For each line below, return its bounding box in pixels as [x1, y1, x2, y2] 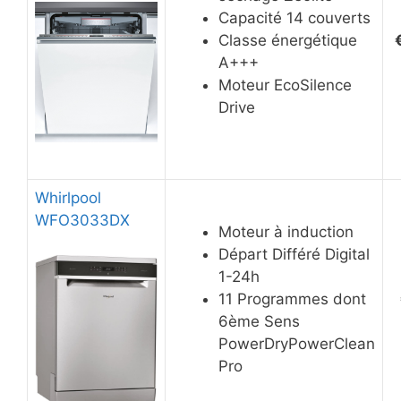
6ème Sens [218, 312, 300, 331]
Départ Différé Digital [218, 245, 370, 264]
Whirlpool [35, 189, 101, 208]
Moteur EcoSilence [218, 76, 352, 95]
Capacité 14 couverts [218, 9, 371, 28]
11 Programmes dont [218, 290, 366, 309]
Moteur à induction [218, 223, 354, 242]
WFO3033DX [35, 211, 130, 230]
